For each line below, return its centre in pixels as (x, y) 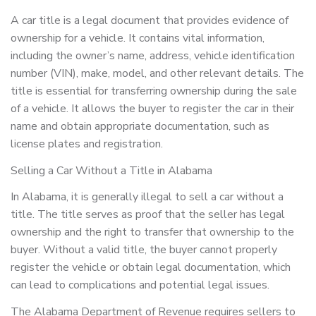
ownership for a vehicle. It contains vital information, (138, 38)
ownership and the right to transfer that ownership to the (152, 232)
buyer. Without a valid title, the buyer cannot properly (144, 250)
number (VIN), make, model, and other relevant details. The (157, 74)
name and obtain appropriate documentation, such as (140, 127)
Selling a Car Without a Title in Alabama (111, 170)
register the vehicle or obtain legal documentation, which (151, 268)
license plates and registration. (87, 144)
